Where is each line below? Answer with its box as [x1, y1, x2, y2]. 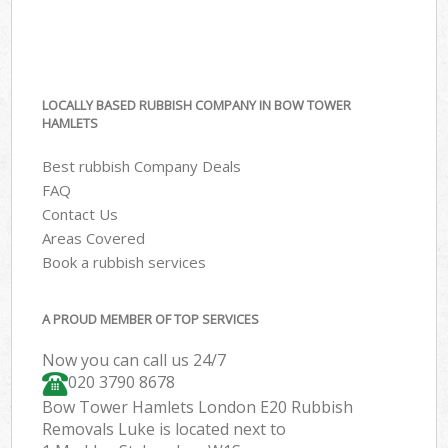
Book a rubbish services [42, 251, 207, 272]
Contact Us [42, 203, 119, 224]
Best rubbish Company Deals [42, 155, 242, 176]
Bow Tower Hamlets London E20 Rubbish [42, 396, 354, 419]
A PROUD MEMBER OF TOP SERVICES [42, 310, 260, 329]
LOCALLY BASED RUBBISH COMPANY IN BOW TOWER [42, 96, 352, 115]
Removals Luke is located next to [42, 418, 287, 441]
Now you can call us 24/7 [42, 349, 227, 372]
